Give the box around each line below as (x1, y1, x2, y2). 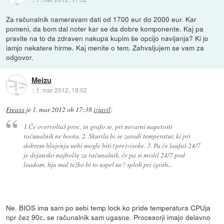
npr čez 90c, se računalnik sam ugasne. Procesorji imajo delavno (6, 211, 211, 222)
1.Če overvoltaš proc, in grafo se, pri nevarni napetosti (23, 121, 172, 131)
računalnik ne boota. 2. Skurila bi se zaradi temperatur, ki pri (23, 131, 190, 140)
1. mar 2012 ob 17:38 (32, 105, 92, 114)
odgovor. (6, 52, 34, 62)
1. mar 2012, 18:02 (35, 85, 87, 94)
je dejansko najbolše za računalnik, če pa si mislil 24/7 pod (23, 150, 185, 159)
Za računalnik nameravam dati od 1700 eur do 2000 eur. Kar (6, 14, 197, 24)
